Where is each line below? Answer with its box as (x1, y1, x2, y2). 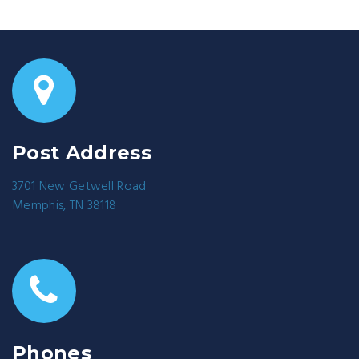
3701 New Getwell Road (12, 176, 147, 198)
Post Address (12, 141, 151, 165)
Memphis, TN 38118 (12, 196, 117, 217)
